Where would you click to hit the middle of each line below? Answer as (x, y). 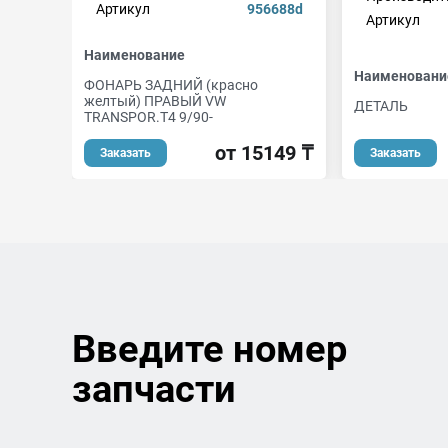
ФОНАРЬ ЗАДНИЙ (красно (171, 85)
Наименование (134, 55)
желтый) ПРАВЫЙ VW (155, 101)
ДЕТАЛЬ (381, 106)
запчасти (154, 389)
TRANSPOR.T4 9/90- (148, 117)
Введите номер (209, 349)
